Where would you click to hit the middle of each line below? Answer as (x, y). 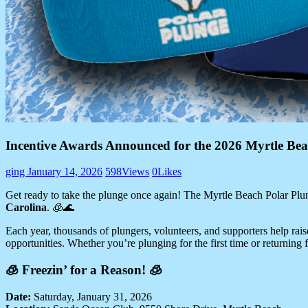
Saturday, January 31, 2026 (91, 296)
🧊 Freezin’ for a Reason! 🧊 (84, 270)
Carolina (26, 208)
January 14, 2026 (65, 172)
